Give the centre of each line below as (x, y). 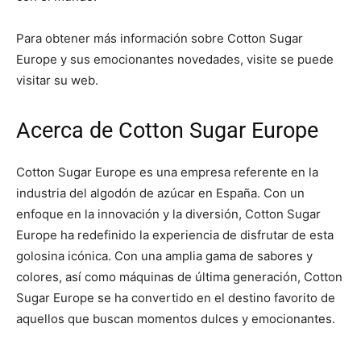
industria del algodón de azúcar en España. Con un (160, 193)
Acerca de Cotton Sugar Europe (167, 131)
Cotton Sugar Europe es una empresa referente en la (167, 172)
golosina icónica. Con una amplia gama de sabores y (164, 256)
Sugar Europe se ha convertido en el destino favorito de (176, 298)
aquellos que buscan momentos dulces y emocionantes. (176, 319)
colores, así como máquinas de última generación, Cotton (179, 277)
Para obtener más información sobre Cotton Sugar (160, 39)
